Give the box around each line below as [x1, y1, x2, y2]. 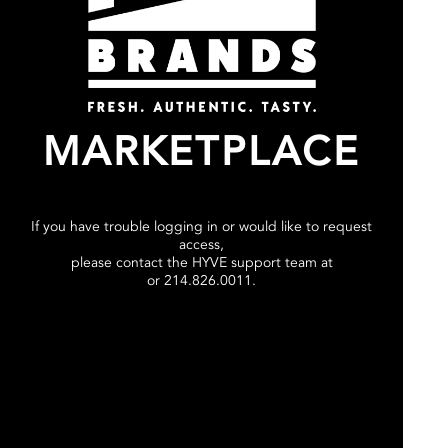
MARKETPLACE [43, 125, 360, 181]
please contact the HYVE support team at [70, 252, 333, 272]
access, [179, 234, 225, 254]
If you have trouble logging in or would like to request [31, 216, 373, 236]
